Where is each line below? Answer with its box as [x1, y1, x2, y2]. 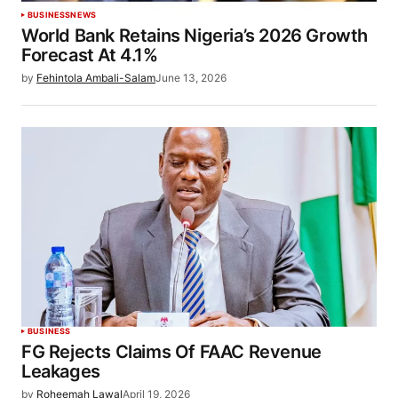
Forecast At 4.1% [21, 44, 158, 66]
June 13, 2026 [155, 70, 227, 84]
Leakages [21, 360, 100, 382]
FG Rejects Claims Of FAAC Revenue [21, 340, 322, 362]
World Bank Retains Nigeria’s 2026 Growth [21, 24, 369, 46]
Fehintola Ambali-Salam [36, 70, 155, 84]
